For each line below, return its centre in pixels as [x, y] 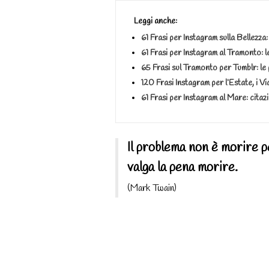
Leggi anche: [156, 21]
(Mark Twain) [152, 188]
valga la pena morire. [183, 167]
